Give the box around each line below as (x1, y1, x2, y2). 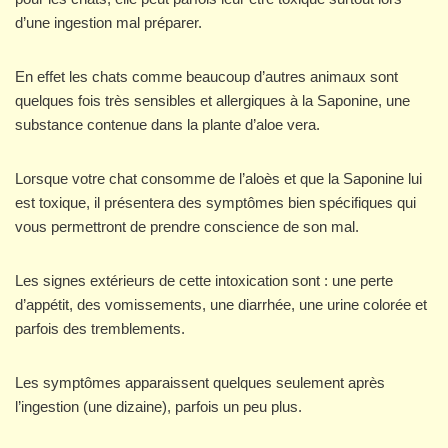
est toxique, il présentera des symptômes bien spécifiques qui (15, 194, 416, 212)
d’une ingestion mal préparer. (15, 14, 202, 32)
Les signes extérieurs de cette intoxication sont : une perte (15, 272, 393, 290)
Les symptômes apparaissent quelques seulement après (15, 374, 385, 392)
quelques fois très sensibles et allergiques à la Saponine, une (15, 92, 410, 110)
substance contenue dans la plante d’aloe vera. (15, 116, 320, 134)
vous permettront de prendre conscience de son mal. (15, 218, 359, 236)
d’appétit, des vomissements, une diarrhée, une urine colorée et (15, 296, 427, 314)
